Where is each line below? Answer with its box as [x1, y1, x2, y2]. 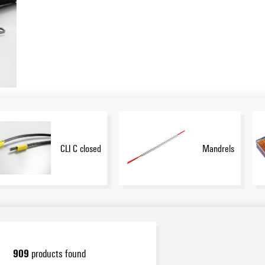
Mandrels [202, 141, 235, 155]
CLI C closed [60, 141, 101, 155]
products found [28, 246, 86, 261]
